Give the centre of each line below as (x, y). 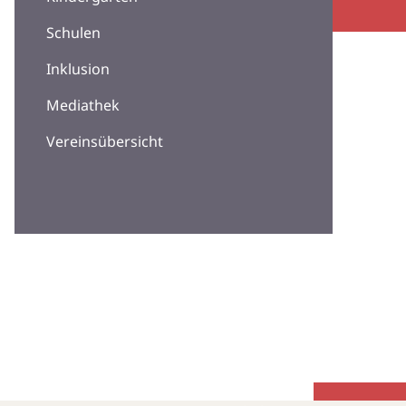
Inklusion (78, 69)
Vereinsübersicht (105, 142)
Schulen (73, 33)
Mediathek (83, 106)
